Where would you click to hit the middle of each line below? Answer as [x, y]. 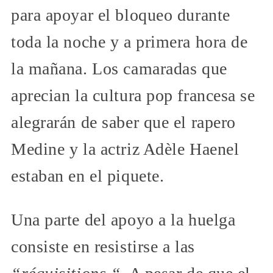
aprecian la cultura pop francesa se [133, 96]
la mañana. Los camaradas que [119, 69]
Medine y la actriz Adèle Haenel [125, 149]
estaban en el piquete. [88, 176]
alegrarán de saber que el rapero [123, 122]
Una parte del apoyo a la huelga [123, 220]
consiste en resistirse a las [103, 247]
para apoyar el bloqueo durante [121, 15]
